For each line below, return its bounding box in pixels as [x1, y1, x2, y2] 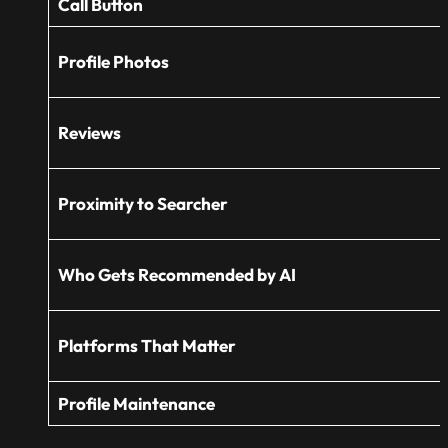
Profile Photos [57, 50, 169, 72]
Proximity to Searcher [57, 192, 228, 214]
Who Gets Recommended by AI [57, 263, 296, 285]
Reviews [57, 121, 121, 143]
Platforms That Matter [57, 334, 236, 356]
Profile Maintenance [57, 392, 215, 414]
